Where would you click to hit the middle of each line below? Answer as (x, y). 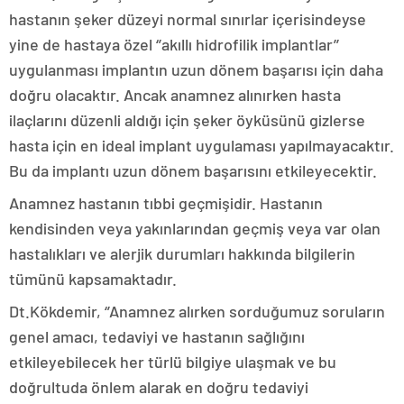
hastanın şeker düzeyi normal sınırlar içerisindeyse (188, 18)
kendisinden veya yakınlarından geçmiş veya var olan (195, 228)
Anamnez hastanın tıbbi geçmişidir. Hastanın (166, 202)
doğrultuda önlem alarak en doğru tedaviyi (159, 386)
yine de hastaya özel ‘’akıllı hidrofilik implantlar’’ (174, 44)
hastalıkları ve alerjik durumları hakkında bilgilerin (182, 253)
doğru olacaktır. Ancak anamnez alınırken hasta (175, 94)
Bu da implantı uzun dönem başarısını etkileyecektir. (193, 170)
